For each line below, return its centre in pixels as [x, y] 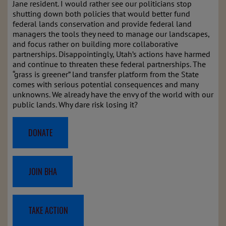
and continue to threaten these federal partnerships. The [109, 64]
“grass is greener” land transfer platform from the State [106, 74]
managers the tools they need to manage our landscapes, [111, 34]
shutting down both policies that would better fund [101, 14]
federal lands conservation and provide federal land [102, 24]
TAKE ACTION [48, 210]
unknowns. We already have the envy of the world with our [113, 94]
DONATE [40, 133]
